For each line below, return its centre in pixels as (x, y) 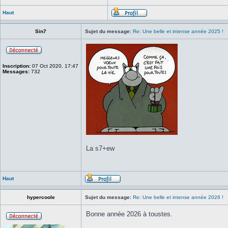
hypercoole (41, 197)
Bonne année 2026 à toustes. (129, 214)
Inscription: (17, 66)
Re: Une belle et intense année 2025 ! (178, 31)
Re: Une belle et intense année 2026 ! (178, 197)
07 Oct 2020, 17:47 (54, 66)
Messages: (16, 72)
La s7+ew (100, 148)
